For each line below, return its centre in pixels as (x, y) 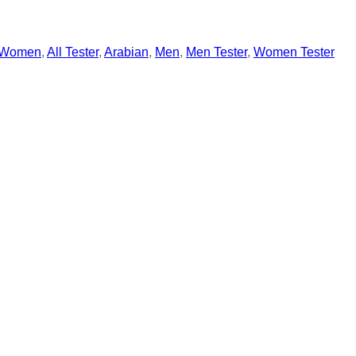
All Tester (73, 52)
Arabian (126, 52)
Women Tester (294, 52)
